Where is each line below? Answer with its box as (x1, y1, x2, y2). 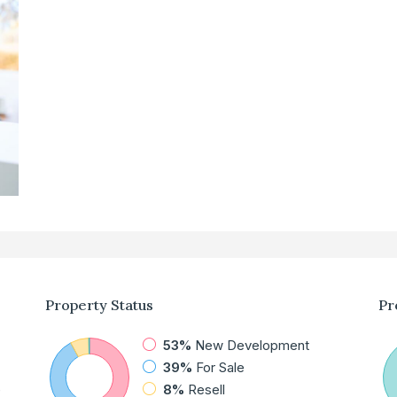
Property (44, 296, 107, 315)
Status (106, 296, 153, 315)
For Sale (195, 359, 245, 377)
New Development (194, 337, 309, 354)
